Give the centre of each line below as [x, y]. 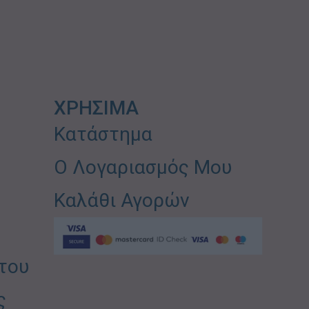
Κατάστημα [103, 134]
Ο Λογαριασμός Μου [143, 167]
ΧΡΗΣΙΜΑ [97, 108]
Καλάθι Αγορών [122, 200]
